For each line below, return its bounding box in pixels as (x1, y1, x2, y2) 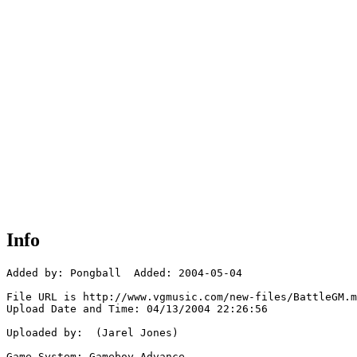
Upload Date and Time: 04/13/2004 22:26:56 (6, 303, 268, 316)
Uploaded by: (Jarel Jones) (6, 327, 178, 339)
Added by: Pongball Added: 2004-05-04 (6, 267, 242, 280)
